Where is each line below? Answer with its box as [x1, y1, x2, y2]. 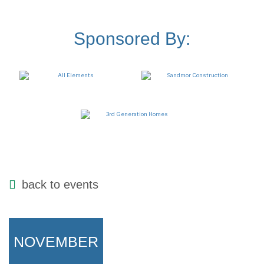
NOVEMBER [14, 233, 98, 250]
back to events [22, 178, 98, 191]
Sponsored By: [74, 29, 190, 48]
